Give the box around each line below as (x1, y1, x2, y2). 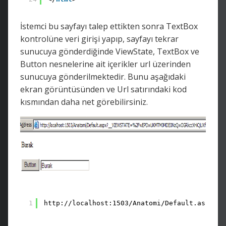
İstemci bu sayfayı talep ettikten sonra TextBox (20, 20, 198, 32)
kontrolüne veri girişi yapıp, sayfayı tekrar (20, 33, 179, 44)
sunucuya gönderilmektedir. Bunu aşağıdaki (20, 71, 186, 82)
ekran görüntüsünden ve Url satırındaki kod (20, 83, 187, 95)
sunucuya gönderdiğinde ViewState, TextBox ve (20, 45, 199, 57)
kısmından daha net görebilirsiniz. (20, 96, 148, 107)
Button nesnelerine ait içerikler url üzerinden (20, 58, 191, 70)
